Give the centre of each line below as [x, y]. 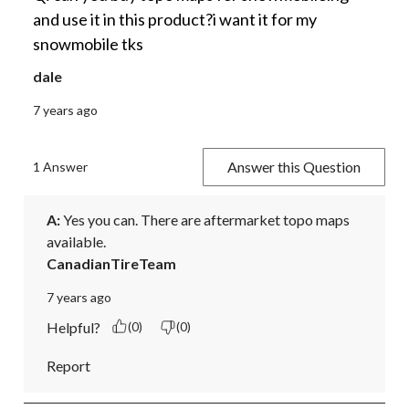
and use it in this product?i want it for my [175, 19]
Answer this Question [294, 166]
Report [68, 365]
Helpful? [73, 327]
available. [76, 241]
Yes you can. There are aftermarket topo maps [205, 219]
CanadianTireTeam [111, 263]
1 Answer [60, 166]
